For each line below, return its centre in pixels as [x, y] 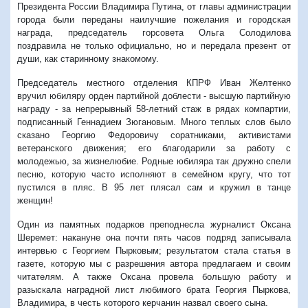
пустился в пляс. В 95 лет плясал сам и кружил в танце [154, 187]
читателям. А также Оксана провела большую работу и [154, 276]
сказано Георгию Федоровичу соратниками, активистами [154, 135]
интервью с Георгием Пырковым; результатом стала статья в [154, 250]
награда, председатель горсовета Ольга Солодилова [154, 32]
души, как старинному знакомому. [88, 58]
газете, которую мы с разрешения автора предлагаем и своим [154, 263]
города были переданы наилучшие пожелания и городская [154, 19]
